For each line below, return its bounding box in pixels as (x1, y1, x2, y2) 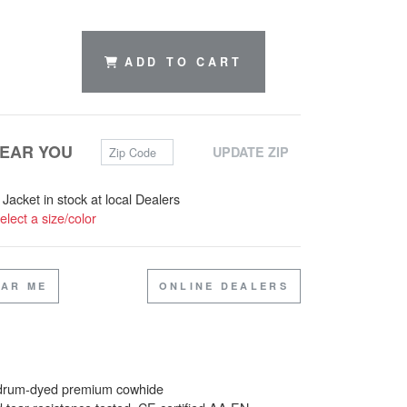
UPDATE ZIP (212, 143, 289, 162)
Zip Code (100, 138, 154, 158)
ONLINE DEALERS (158, 278, 289, 293)
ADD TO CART (124, 54, 243, 71)
